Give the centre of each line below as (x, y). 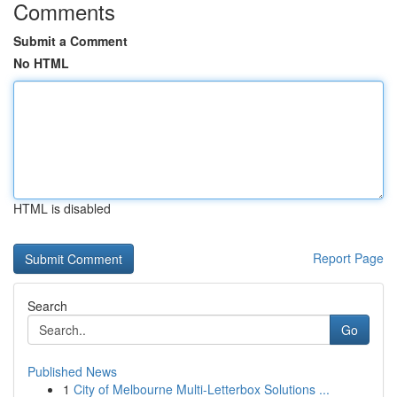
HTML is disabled (62, 208)
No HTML (41, 63)
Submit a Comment (70, 41)
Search (47, 306)
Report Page (348, 258)
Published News (72, 371)
